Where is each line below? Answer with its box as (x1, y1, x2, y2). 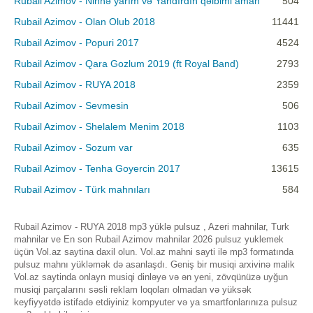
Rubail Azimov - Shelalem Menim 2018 (14, 121, 184, 133)
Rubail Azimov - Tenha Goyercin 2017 (14, 163, 180, 175)
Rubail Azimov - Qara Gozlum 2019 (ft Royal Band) (14, 58, 239, 70)
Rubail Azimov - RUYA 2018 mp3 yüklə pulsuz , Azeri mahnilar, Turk (14, 221, 289, 233)
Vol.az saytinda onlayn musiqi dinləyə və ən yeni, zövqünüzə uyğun (14, 272, 288, 283)
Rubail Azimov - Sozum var (14, 142, 133, 154)
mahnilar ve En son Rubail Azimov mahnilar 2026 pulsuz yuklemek (14, 234, 284, 245)
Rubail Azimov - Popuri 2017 (14, 37, 139, 49)
